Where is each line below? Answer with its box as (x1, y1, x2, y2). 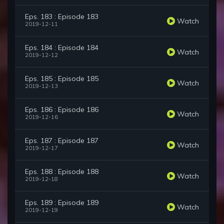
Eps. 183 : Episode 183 (25, 12, 98, 21)
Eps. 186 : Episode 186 (25, 105, 98, 114)
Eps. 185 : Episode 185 (25, 74, 98, 83)
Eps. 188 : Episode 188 (25, 167, 98, 176)
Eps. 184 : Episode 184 (25, 43, 98, 52)
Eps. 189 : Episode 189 (25, 198, 98, 207)
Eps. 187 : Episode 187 (25, 136, 98, 145)
